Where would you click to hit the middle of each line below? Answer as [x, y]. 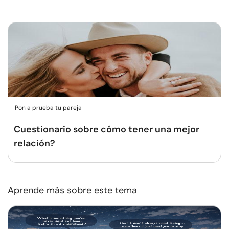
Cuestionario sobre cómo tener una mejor [107, 129]
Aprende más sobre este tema [72, 190]
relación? [35, 143]
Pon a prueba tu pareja [48, 108]
